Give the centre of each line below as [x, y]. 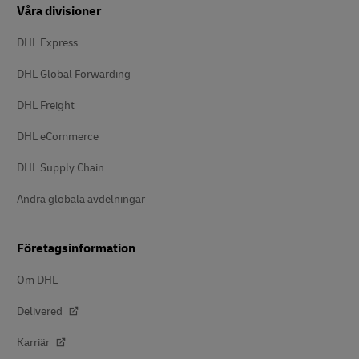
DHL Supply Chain [61, 167]
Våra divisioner [59, 11]
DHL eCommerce [58, 136]
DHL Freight [46, 105]
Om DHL [37, 280]
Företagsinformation [76, 248]
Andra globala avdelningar [81, 199]
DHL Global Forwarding [74, 74]
